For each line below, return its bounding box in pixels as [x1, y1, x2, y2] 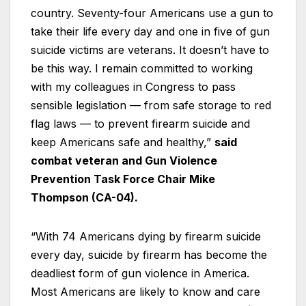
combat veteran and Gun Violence [31, 154, 217, 168]
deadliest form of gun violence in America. [31, 266, 249, 281]
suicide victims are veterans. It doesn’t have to [31, 43, 269, 57]
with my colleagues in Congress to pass [31, 80, 236, 94]
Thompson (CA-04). [31, 191, 138, 205]
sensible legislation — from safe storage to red [31, 98, 271, 113]
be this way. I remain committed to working [31, 61, 253, 76]
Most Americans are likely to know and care [31, 285, 260, 299]
